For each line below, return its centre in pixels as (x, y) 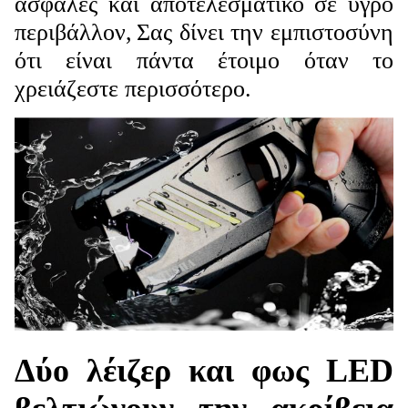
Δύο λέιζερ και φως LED (204, 371)
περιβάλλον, (73, 33)
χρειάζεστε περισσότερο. (133, 89)
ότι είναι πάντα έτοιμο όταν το (204, 61)
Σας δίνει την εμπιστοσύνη (265, 33)
